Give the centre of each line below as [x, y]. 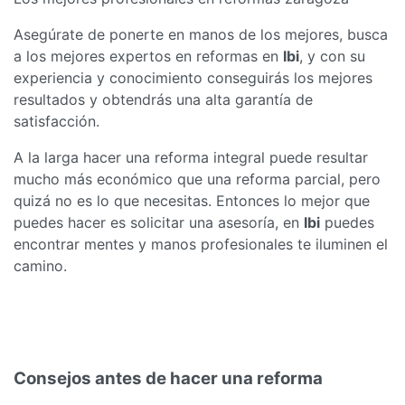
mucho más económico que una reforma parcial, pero [197, 179]
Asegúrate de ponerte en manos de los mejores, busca [201, 35]
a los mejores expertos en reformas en [148, 57]
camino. [40, 266]
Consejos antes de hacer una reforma [168, 379]
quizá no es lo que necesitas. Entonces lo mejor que [192, 201]
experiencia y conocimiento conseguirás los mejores [193, 78]
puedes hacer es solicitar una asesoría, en [159, 223]
